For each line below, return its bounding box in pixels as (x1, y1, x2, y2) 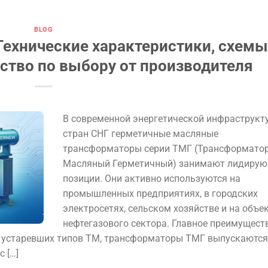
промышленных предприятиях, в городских (62, 187, 258, 199)
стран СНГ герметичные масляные (62, 127, 218, 139)
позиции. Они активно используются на (62, 172, 240, 184)
